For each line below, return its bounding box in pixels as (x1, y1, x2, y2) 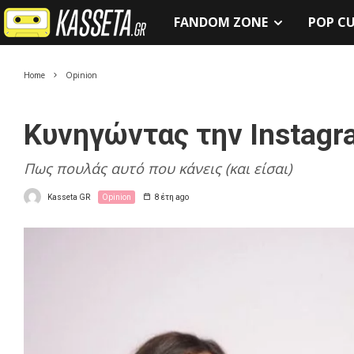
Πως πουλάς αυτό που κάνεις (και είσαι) (24, 159, 292, 178)
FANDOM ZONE (174, 13, 268, 31)
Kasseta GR (47, 192, 90, 201)
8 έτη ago (155, 192, 189, 201)
